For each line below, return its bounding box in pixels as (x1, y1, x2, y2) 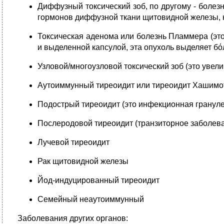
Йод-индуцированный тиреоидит (37, 176, 159, 184)
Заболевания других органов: (17, 214, 128, 222)
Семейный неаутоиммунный (37, 195, 144, 203)
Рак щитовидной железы (37, 157, 128, 165)
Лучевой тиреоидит (37, 138, 109, 146)
